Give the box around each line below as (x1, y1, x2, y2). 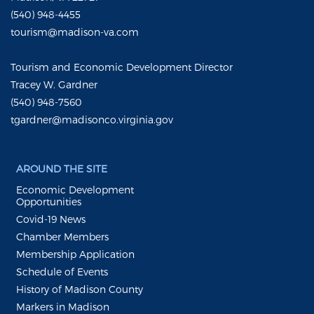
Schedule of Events (16, 265, 108, 278)
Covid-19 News (16, 212, 86, 225)
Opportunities (16, 195, 81, 207)
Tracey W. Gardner (11, 78, 97, 90)
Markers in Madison (16, 300, 109, 313)
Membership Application (16, 247, 135, 260)
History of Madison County (16, 282, 143, 295)
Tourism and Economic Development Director (11, 60, 233, 73)
